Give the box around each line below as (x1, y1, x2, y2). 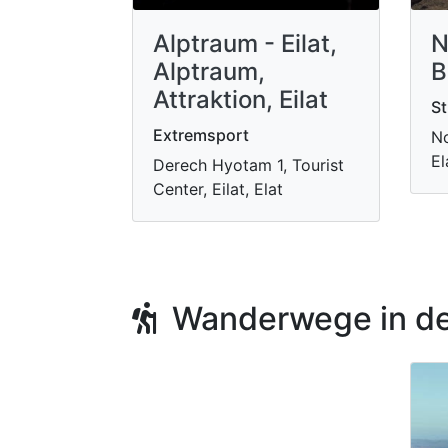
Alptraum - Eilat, (153, 29, 337, 58)
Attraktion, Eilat (153, 85, 328, 114)
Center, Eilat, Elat (153, 179, 283, 199)
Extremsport (153, 125, 249, 145)
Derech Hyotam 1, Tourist (153, 155, 344, 175)
